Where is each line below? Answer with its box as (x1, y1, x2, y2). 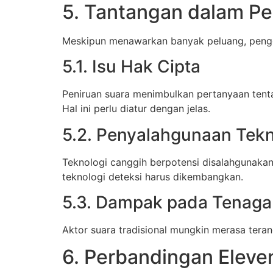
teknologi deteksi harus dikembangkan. (62, 170, 243, 183)
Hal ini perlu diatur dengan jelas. (62, 102, 210, 115)
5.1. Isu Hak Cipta (62, 56, 200, 77)
